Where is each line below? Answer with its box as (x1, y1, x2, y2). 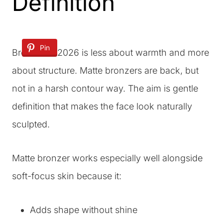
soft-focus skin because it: (12, 171, 121, 181)
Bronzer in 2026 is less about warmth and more (12, 47, 209, 58)
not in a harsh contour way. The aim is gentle (12, 83, 198, 94)
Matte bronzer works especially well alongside (12, 153, 203, 163)
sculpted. (12, 119, 50, 129)
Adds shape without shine (30, 205, 137, 215)
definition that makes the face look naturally (12, 101, 192, 111)
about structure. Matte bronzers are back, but (12, 65, 199, 76)
